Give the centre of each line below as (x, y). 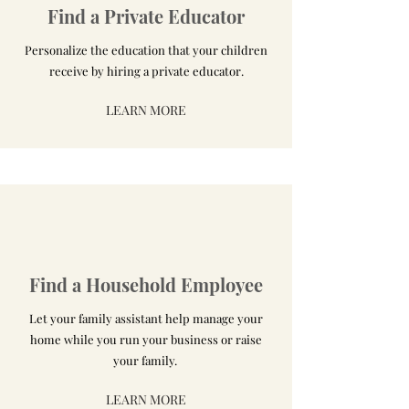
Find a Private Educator (146, 16)
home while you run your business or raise (146, 339)
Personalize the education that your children (146, 50)
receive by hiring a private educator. (146, 71)
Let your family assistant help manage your (146, 318)
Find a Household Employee (146, 284)
